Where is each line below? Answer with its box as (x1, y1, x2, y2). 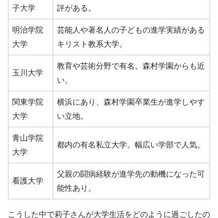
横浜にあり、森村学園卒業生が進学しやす (57, 98, 205, 107)
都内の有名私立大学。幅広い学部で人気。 (57, 141, 205, 149)
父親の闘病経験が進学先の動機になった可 (57, 170, 205, 179)
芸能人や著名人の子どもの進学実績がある (57, 26, 205, 35)
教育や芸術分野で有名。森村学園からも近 (57, 62, 205, 71)
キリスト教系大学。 (57, 40, 127, 49)
